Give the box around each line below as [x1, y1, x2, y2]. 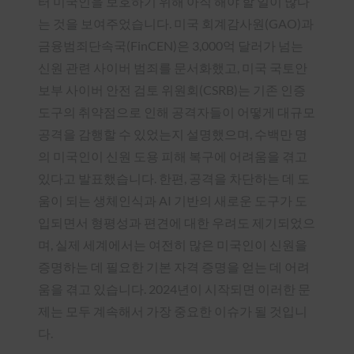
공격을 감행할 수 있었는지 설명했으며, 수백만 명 [38, 126, 307, 141]
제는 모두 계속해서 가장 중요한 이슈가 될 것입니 [38, 303, 307, 318]
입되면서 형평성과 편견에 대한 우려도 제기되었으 [38, 214, 315, 230]
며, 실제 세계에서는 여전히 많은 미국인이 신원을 [38, 236, 307, 252]
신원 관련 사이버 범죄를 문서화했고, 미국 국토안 [38, 59, 307, 75]
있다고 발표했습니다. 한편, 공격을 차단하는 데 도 [38, 170, 310, 186]
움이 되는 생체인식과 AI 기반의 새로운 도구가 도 [38, 192, 307, 208]
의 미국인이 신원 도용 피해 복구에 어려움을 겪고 [38, 148, 307, 164]
